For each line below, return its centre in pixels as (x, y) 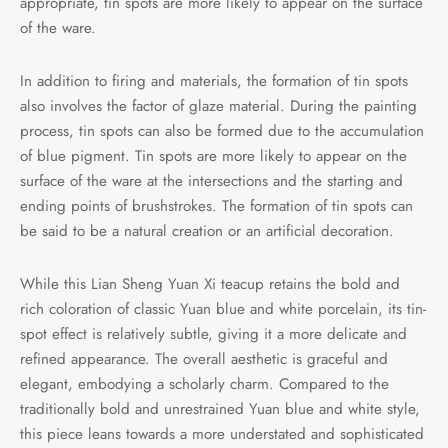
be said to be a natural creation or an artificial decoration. (207, 230)
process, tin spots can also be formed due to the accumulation (222, 130)
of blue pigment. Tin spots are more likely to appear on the (213, 155)
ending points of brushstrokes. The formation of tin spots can (216, 205)
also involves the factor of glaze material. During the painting (218, 105)
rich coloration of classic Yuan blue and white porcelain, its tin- (223, 308)
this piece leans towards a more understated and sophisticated (222, 433)
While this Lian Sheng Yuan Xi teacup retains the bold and (210, 283)
